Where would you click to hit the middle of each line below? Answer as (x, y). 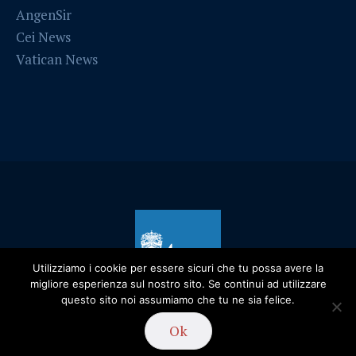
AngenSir (44, 14)
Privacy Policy (87, 330)
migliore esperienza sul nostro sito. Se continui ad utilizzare (178, 284)
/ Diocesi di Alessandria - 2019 (220, 330)
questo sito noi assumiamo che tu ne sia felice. (178, 300)
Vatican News (57, 59)
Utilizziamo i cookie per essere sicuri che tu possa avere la (178, 268)
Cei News (44, 37)
